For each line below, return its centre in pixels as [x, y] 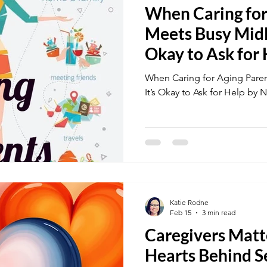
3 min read [219, 212]
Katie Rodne [189, 202]
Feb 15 [181, 212]
